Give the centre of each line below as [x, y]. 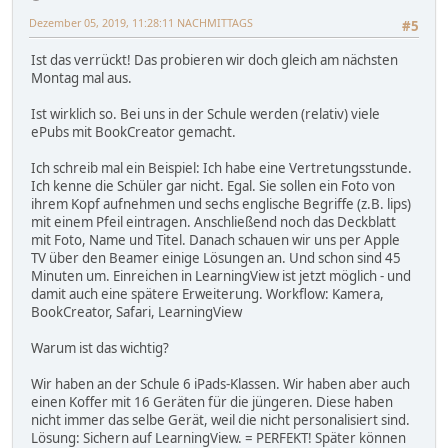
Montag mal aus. [81, 78]
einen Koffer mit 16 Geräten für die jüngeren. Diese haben [212, 402]
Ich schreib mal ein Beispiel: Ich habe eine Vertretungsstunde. [221, 168]
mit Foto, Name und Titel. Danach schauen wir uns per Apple [215, 240]
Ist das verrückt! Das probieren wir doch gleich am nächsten [214, 60]
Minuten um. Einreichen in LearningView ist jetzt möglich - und [221, 276]
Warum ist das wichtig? [100, 348]
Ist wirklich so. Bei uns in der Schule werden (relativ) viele [205, 114]
